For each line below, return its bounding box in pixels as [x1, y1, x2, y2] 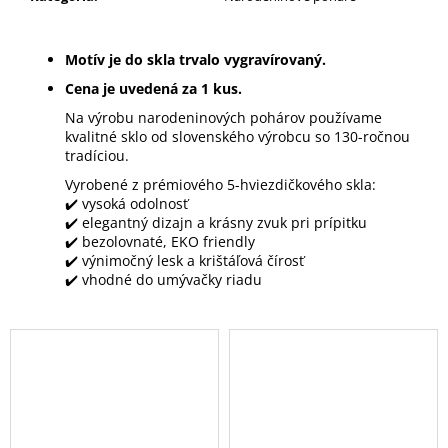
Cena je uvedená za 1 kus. [65, 79, 242, 99]
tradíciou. [65, 146, 129, 166]
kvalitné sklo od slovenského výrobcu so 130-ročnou [65, 127, 410, 147]
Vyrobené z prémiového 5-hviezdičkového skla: [65, 175, 376, 195]
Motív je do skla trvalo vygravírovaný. [65, 50, 326, 70]
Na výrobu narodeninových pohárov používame [65, 108, 382, 128]
